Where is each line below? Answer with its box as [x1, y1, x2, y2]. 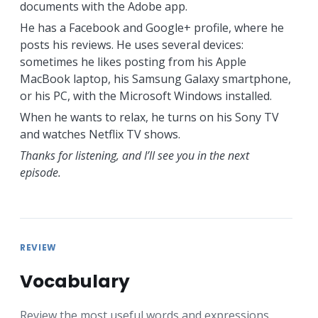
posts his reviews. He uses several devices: [19, 36, 243, 53]
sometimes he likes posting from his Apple [19, 53, 246, 70]
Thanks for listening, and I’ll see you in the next [19, 147, 249, 163]
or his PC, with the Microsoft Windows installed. [19, 87, 272, 104]
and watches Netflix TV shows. [19, 126, 180, 142]
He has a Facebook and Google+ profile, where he [19, 19, 284, 35]
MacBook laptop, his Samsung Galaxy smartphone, [19, 70, 291, 87]
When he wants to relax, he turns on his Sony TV [19, 109, 279, 125]
